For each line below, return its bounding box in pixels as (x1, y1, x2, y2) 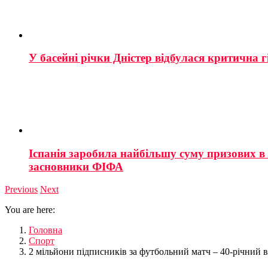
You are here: (5, 205, 55, 215)
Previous (5, 184, 38, 195)
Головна (29, 225, 62, 236)
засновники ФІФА (29, 160, 123, 173)
